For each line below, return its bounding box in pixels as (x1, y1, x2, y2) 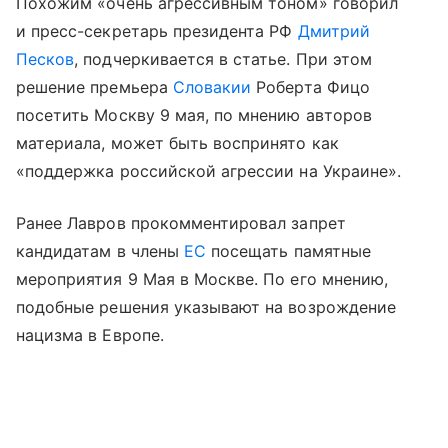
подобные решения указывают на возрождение (16, 296, 396, 317)
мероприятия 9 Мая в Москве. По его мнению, (16, 268, 389, 289)
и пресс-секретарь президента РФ (16, 20, 298, 41)
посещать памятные (206, 240, 371, 261)
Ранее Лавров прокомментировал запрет (16, 212, 346, 233)
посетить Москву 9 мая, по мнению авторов (16, 104, 372, 125)
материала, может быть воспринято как (16, 132, 339, 153)
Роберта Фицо (251, 76, 370, 97)
